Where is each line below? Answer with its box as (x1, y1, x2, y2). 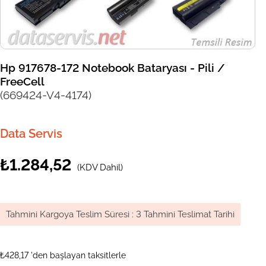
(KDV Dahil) (77, 162, 123, 173)
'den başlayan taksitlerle (31, 251, 126, 261)
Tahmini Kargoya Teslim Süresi (6, 209, 129, 220)
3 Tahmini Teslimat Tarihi (136, 209, 235, 220)
